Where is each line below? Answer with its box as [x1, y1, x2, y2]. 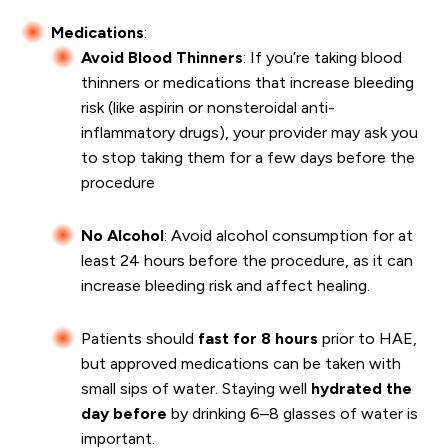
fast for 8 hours [198, 329, 318, 349]
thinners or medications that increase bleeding [81, 73, 414, 93]
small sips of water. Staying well [81, 379, 311, 399]
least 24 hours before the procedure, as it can [81, 251, 413, 271]
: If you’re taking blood [243, 48, 402, 68]
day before [81, 404, 167, 424]
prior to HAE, [318, 329, 417, 349]
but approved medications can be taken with [81, 354, 401, 374]
